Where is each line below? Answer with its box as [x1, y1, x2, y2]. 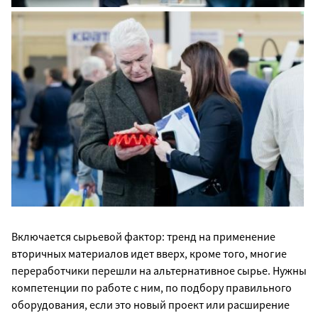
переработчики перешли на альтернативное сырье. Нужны [11, 263, 307, 278]
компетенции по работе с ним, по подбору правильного [11, 280, 292, 295]
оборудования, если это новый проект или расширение [11, 297, 290, 312]
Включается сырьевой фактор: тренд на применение [11, 229, 275, 243]
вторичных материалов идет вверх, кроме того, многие [11, 246, 287, 261]
